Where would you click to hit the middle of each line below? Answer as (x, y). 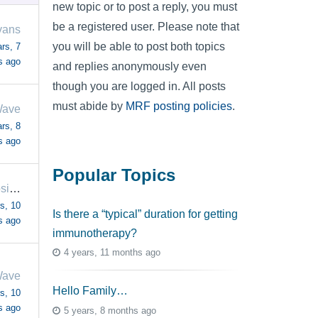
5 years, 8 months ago (110, 310)
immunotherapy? (95, 233)
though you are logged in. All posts (139, 86)
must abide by (89, 106)
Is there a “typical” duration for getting (145, 214)
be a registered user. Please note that (146, 27)
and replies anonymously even (130, 66)
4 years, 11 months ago (112, 253)
